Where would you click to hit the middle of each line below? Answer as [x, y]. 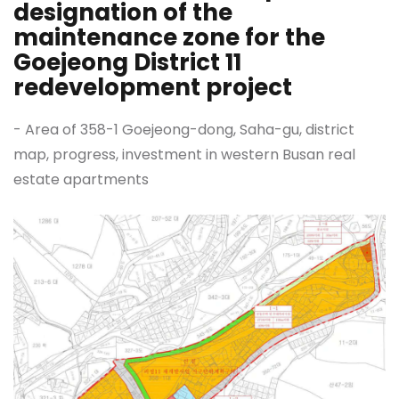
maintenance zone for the [169, 37]
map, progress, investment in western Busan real [184, 155]
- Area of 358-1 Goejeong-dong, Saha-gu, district [184, 130]
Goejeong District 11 [127, 62]
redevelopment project [153, 87]
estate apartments [81, 179]
